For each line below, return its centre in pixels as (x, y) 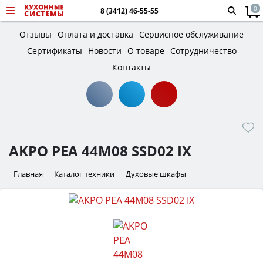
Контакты (131, 67)
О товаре (146, 51)
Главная (28, 174)
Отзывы (36, 34)
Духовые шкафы (156, 174)
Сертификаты (54, 51)
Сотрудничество (203, 51)
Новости (104, 51)
